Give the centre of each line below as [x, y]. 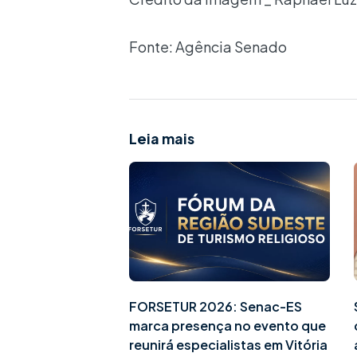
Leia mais [162, 139]
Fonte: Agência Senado [208, 46]
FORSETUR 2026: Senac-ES [216, 307]
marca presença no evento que [228, 326]
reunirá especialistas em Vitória [228, 345]
